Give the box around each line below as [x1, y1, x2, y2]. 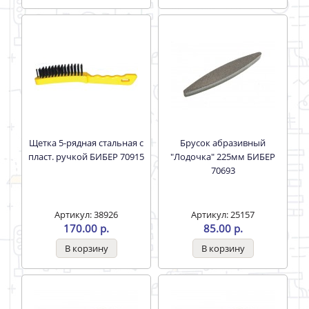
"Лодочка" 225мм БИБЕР [170, 150, 275, 163]
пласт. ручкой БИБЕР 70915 [28, 150, 144, 163]
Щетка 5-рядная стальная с [29, 137, 38, 149]
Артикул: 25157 [191, 208, 255, 221]
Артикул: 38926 [54, 208, 118, 221]
